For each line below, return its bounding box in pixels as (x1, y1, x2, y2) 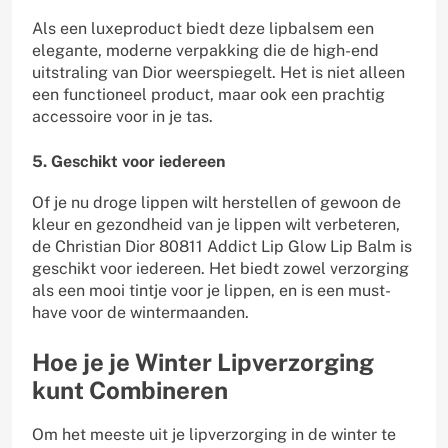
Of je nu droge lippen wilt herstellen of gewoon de (32, 193, 401, 213)
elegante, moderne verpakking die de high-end (32, 40, 379, 60)
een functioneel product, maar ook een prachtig (32, 84, 385, 104)
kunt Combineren (32, 376, 228, 405)
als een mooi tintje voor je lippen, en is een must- (32, 281, 391, 301)
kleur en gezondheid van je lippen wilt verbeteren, (32, 215, 400, 235)
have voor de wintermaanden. (32, 303, 249, 323)
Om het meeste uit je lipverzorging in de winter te (32, 424, 396, 444)
